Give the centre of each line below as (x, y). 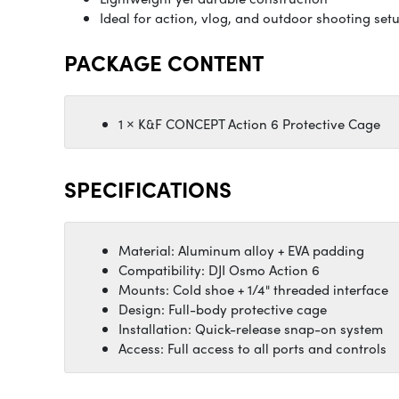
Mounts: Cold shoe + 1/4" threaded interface (253, 290)
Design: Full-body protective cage (223, 309)
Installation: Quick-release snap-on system (251, 329)
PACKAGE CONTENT (164, 63)
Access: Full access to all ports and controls (252, 349)
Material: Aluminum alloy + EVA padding (241, 251)
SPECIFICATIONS (148, 189)
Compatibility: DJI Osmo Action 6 (219, 270)
